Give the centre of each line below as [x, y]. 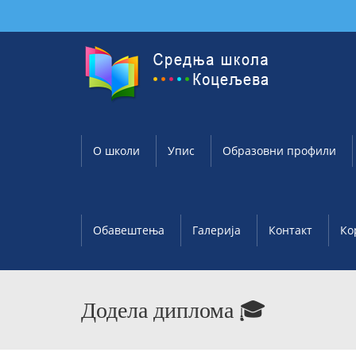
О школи [116, 151]
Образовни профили [279, 151]
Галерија [217, 230]
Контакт [290, 230]
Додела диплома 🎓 [174, 310]
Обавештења [129, 230]
